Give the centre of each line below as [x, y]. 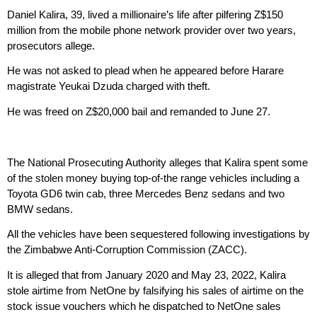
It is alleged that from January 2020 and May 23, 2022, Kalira [146, 275]
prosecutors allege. [51, 45]
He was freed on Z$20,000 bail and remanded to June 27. [139, 112]
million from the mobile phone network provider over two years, [151, 30]
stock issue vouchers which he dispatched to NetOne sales [144, 306]
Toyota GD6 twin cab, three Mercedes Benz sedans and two [146, 193]
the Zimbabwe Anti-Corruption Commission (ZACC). [127, 250]
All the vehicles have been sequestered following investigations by [158, 234]
